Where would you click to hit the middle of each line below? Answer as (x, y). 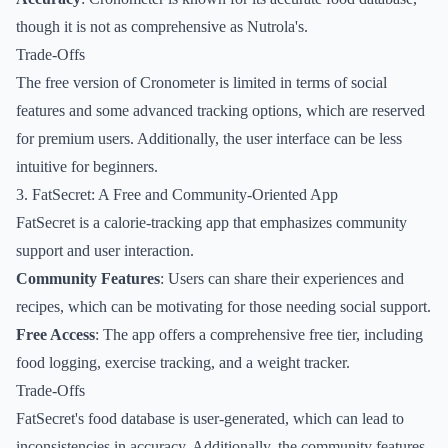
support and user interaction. (105, 250)
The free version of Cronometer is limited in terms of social (201, 82)
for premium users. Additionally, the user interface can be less (209, 138)
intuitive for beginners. (87, 166)
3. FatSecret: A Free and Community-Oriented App (177, 194)
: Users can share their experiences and (282, 278)
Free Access (55, 334)
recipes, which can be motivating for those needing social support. (223, 306)
